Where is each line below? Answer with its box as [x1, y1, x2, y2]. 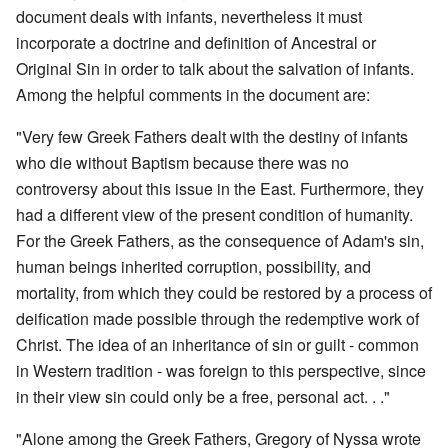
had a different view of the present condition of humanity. [16, 202, 413, 226]
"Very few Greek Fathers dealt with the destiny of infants [16, 124, 408, 148]
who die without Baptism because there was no [16, 150, 349, 174]
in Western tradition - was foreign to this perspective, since [16, 358, 426, 382]
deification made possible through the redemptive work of [16, 306, 419, 330]
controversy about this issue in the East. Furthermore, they [16, 176, 424, 200]
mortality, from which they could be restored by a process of [16, 280, 432, 304]
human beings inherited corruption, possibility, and [16, 254, 371, 278]
